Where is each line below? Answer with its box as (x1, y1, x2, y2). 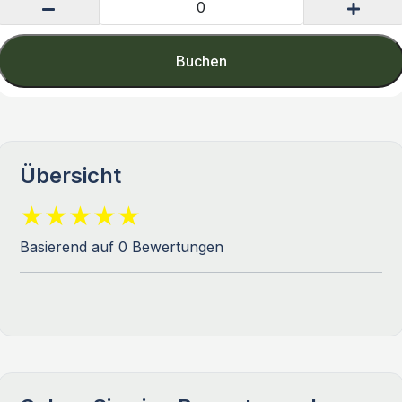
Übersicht (20, 162, 121, 188)
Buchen (175, 51, 227, 70)
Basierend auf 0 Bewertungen (20, 237, 223, 256)
